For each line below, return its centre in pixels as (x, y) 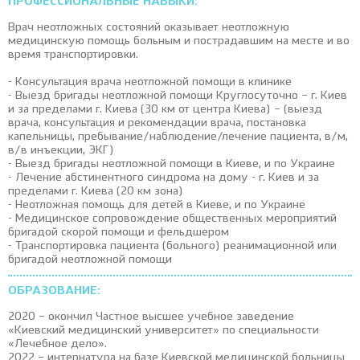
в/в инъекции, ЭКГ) (61, 150)
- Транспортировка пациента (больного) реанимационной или (172, 246)
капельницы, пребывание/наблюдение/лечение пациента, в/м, (178, 137)
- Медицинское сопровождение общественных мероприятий (172, 219)
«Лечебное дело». (57, 344)
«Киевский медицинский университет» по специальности (164, 330)
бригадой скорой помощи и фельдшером (119, 232)
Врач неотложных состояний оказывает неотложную (149, 27)
